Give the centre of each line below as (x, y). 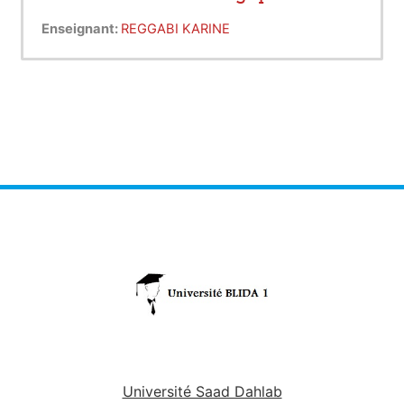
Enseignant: (81, 29)
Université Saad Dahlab (202, 392)
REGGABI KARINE (175, 29)
